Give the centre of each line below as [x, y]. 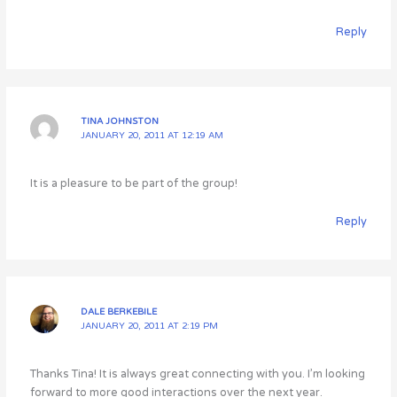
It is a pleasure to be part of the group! [134, 183]
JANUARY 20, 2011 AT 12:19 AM [152, 136]
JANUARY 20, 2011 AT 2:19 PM [150, 327]
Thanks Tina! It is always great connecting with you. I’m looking [198, 374]
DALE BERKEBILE [119, 312]
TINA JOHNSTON [120, 122]
